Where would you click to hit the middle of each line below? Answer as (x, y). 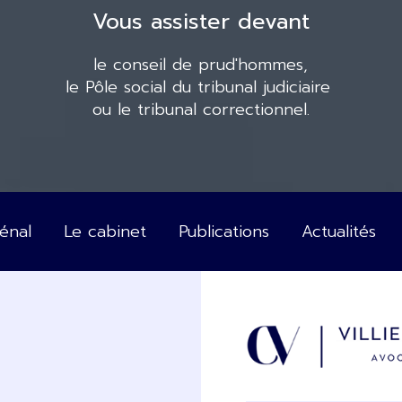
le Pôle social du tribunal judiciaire (201, 87)
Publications (224, 231)
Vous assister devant (201, 21)
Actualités (339, 231)
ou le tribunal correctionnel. (201, 109)
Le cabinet (105, 231)
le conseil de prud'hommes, (201, 64)
